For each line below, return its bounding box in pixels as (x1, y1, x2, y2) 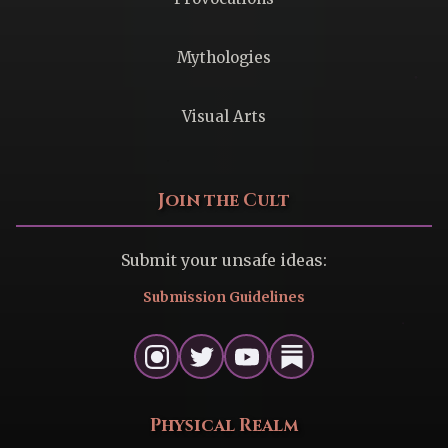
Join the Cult (158, 189, 290, 214)
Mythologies (177, 48, 271, 68)
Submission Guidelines (143, 289, 305, 307)
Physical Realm (149, 414, 299, 439)
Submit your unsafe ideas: (121, 250, 327, 271)
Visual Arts (182, 107, 266, 127)
